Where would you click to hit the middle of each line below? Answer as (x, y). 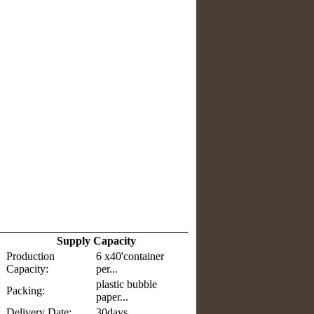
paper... (112, 297)
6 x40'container (130, 257)
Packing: (26, 291)
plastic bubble (127, 285)
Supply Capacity (96, 241)
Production (30, 257)
